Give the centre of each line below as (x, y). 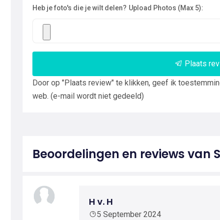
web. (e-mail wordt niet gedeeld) (88, 96)
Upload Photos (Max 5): (166, 8)
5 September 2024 (129, 214)
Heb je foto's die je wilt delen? (80, 8)
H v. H (101, 202)
